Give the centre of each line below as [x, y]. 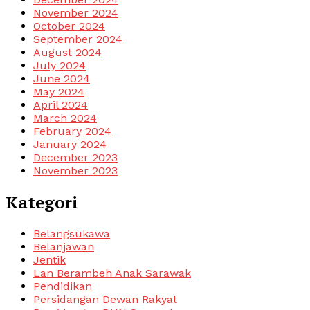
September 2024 [78, 39]
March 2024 [65, 118]
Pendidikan [63, 286]
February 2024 [72, 131]
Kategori [42, 202]
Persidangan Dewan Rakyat [105, 300]
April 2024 [61, 105]
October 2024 [69, 26]
